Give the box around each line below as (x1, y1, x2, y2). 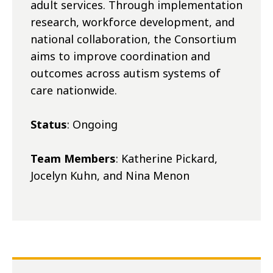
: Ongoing (67, 117, 118, 132)
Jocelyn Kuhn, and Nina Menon (30, 168, 190, 183)
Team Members (30, 151, 116, 166)
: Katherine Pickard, (116, 151, 218, 166)
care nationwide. (30, 83, 117, 98)
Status (30, 117, 67, 132)
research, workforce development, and (30, 15, 235, 30)
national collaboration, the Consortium (30, 32, 236, 47)
